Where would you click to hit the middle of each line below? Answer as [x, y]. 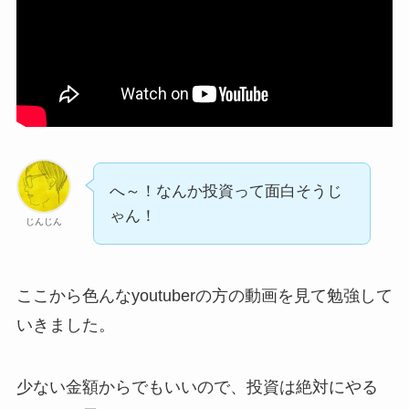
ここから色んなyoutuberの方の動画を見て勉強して [204, 296]
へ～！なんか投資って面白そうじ [225, 192]
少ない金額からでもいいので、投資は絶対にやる [197, 388]
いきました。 [65, 325]
